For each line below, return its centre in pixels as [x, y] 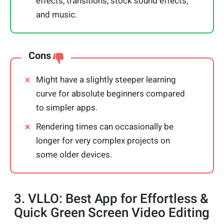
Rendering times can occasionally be [105, 127]
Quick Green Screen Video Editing [112, 213]
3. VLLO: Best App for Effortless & [111, 199]
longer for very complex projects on [103, 141]
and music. [56, 15]
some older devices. [74, 155]
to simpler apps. [67, 108]
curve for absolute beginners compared [110, 94]
